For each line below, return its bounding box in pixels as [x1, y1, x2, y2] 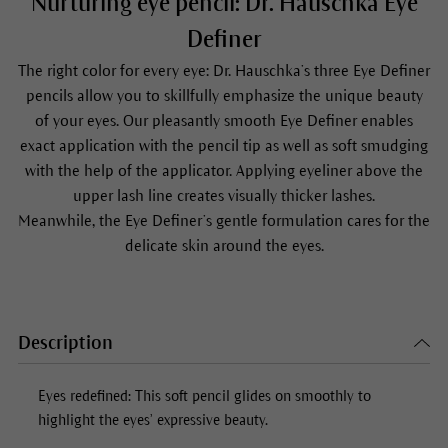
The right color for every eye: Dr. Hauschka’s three [18, 62, 353, 80]
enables [357, 112, 413, 130]
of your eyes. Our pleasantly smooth [35, 112, 280, 130]
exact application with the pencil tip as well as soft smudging [20, 137, 428, 155]
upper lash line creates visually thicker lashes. [73, 187, 375, 205]
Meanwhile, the [18, 212, 125, 230]
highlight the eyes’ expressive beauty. [37, 412, 268, 429]
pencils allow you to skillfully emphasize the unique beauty [25, 87, 423, 105]
